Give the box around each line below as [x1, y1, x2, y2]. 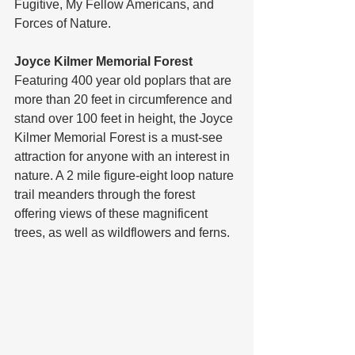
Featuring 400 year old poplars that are [14, 74, 235, 88]
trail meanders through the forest [14, 188, 198, 202]
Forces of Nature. [14, 17, 114, 31]
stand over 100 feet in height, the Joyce [14, 112, 236, 126]
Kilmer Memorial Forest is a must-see [14, 131, 226, 145]
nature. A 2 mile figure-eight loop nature [14, 169, 237, 183]
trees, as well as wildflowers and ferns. [14, 226, 230, 240]
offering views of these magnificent [14, 207, 211, 221]
